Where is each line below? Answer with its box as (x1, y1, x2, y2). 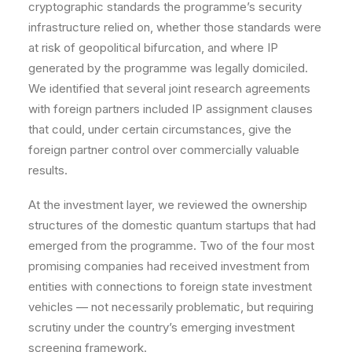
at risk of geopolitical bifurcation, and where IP (28, 40, 278, 55)
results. (28, 163, 68, 178)
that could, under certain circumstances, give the (28, 122, 291, 137)
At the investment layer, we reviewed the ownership (28, 197, 307, 212)
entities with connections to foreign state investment (28, 279, 312, 294)
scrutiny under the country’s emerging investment (28, 320, 295, 335)
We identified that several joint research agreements (28, 81, 310, 96)
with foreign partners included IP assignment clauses (28, 101, 313, 116)
